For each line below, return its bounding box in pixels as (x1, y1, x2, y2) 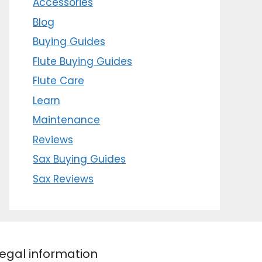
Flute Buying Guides (33, 54, 132, 68)
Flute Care (33, 74, 84, 88)
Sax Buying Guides (33, 152, 126, 167)
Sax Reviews (33, 171, 94, 186)
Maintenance (33, 113, 100, 127)
